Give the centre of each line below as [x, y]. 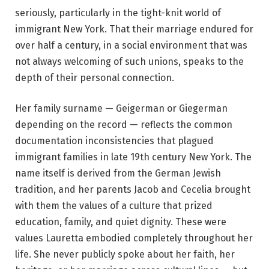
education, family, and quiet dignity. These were [121, 222]
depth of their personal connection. [95, 77]
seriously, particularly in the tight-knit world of [118, 13]
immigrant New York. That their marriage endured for [134, 29]
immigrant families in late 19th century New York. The [133, 157]
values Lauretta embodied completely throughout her [134, 238]
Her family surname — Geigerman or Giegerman [121, 109]
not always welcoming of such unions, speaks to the [129, 61]
